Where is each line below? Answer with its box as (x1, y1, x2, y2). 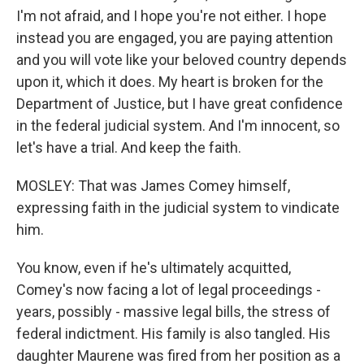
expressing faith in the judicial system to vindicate (16, 199, 340, 216)
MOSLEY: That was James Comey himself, (16, 177, 290, 194)
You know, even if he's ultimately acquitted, (16, 259, 291, 276)
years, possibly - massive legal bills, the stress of (16, 303, 331, 320)
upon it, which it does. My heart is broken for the (16, 73, 323, 90)
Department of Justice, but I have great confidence (16, 95, 343, 112)
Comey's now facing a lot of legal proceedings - (16, 281, 321, 298)
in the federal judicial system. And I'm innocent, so (16, 117, 340, 134)
